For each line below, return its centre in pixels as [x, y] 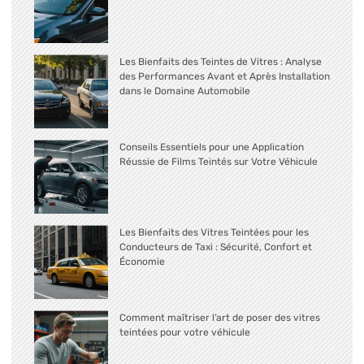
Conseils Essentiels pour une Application [212, 147]
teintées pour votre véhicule [185, 333]
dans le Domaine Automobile [185, 91]
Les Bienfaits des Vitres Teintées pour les [214, 233]
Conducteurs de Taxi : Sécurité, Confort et [216, 247]
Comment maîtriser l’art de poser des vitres [220, 318]
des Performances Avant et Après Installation [225, 77]
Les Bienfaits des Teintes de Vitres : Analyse [221, 62]
